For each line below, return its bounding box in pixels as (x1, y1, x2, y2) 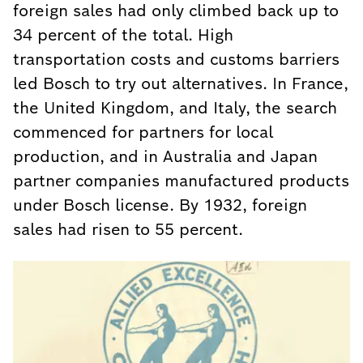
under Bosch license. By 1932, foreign (13, 194, 307, 216)
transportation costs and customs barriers (13, 49, 340, 70)
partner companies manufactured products (13, 170, 349, 191)
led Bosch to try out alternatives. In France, (13, 73, 348, 94)
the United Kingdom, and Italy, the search (13, 97, 337, 118)
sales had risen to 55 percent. (13, 219, 243, 240)
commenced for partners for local (13, 122, 273, 143)
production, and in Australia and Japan (13, 146, 318, 167)
